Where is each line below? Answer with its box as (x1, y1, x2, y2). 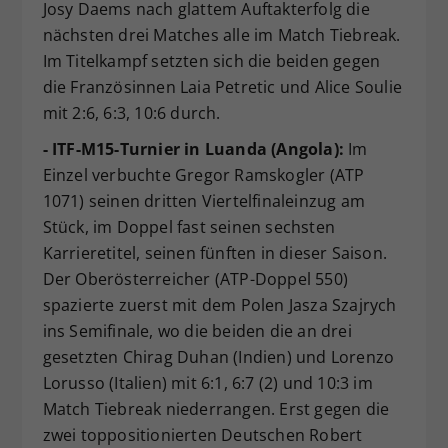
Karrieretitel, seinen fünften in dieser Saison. (42, 242, 387, 264)
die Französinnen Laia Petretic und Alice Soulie (42, 76, 402, 98)
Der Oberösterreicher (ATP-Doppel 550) (42, 268, 348, 290)
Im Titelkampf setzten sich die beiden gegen (42, 50, 381, 72)
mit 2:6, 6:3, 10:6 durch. (42, 102, 221, 124)
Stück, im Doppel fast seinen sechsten (42, 216, 335, 238)
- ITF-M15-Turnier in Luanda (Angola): (42, 138, 344, 160)
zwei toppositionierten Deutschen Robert (42, 424, 363, 446)
